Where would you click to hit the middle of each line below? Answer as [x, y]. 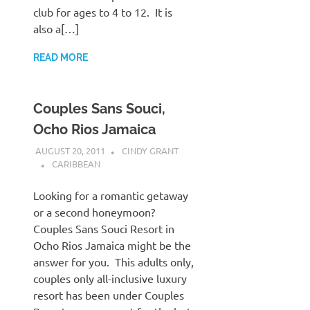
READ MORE [61, 57]
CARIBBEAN [76, 164]
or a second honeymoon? [95, 212]
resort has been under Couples [109, 295]
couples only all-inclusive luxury [110, 279]
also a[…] [56, 28]
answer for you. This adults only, [113, 262]
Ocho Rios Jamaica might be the [112, 245]
